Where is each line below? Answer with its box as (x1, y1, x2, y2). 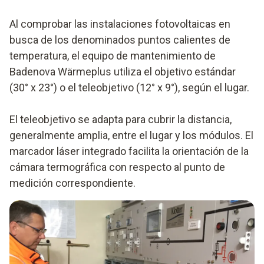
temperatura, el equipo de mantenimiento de (9, 49, 216, 62)
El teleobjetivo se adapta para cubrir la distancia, (9, 113, 232, 126)
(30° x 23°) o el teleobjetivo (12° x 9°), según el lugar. (9, 81, 249, 94)
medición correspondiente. (9, 176, 136, 189)
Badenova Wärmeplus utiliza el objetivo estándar (9, 65, 236, 78)
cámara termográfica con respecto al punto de (9, 160, 225, 173)
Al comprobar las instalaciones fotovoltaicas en (9, 17, 230, 30)
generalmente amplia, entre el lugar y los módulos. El (9, 128, 253, 141)
